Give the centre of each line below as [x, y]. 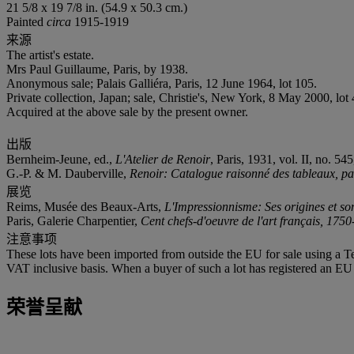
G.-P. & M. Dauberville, [68, 173]
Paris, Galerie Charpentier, [73, 220]
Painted [26, 21]
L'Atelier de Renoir [163, 159]
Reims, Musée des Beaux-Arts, [85, 206]
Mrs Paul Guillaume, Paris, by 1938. [97, 69]
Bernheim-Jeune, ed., [61, 159]
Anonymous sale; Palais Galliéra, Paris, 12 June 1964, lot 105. [162, 83]
